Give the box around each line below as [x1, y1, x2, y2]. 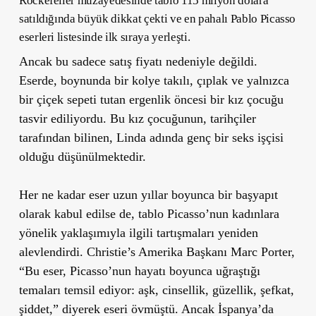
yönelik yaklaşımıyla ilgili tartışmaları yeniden [18, 225, 258, 240]
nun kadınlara [209, 206, 279, 221]
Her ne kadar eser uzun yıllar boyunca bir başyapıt [18, 187, 278, 202]
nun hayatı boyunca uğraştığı [111, 263, 260, 278]
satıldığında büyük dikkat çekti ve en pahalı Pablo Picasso [18, 11, 296, 25]
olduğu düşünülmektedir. [18, 149, 146, 164]
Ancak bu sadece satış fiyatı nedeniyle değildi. [18, 54, 257, 68]
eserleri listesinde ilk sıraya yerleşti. [18, 30, 190, 44]
